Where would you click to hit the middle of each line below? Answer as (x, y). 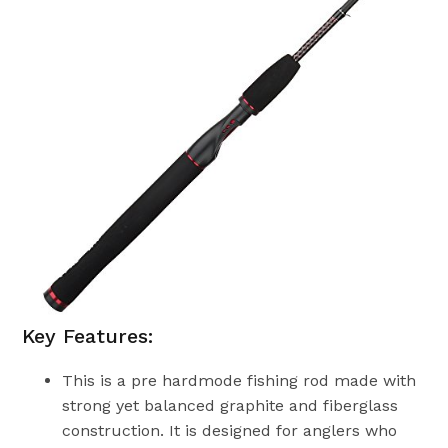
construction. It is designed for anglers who (230, 430)
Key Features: (88, 335)
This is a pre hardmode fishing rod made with (239, 380)
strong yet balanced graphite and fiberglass (230, 405)
